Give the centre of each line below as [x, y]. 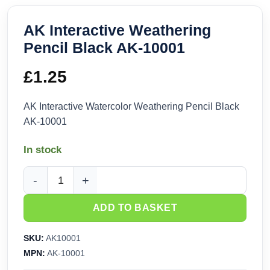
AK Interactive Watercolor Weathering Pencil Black [131, 107]
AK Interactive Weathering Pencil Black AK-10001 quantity [143, 187]
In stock [42, 150]
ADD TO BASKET [135, 208]
